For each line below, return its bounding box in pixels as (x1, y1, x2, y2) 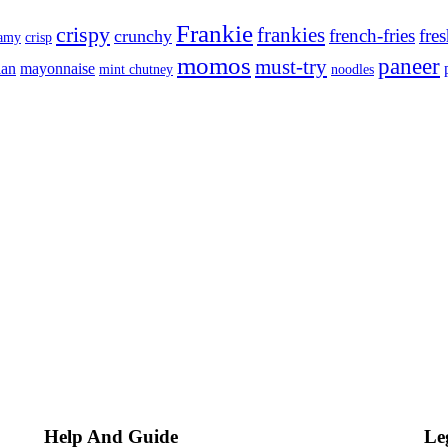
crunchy (114, 25, 172, 46)
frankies (257, 22, 325, 47)
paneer (378, 52, 440, 79)
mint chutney (99, 61, 173, 77)
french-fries (329, 24, 415, 46)
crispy (56, 21, 110, 47)
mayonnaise (20, 59, 95, 77)
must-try (255, 54, 327, 79)
